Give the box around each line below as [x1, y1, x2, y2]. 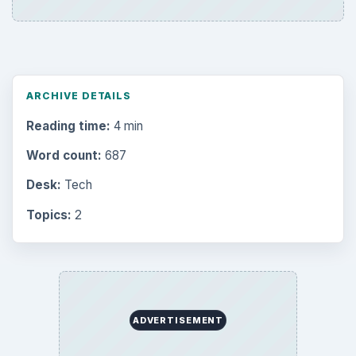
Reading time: [25, 118, 110, 134]
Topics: [25, 207, 72, 222]
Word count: [25, 148, 102, 164]
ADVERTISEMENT [132, 314, 224, 326]
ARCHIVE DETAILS [25, 89, 132, 102]
